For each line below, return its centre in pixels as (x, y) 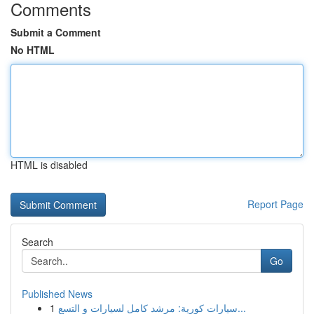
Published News (57, 294)
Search (37, 242)
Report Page (275, 204)
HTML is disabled (49, 165)
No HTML (33, 50)
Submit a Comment (56, 32)
